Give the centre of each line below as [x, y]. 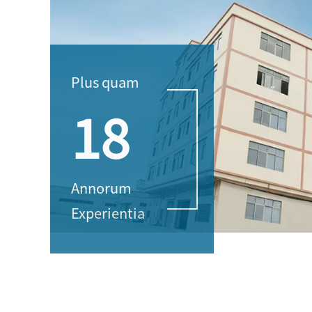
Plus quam [105, 82]
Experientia [108, 213]
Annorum [101, 188]
